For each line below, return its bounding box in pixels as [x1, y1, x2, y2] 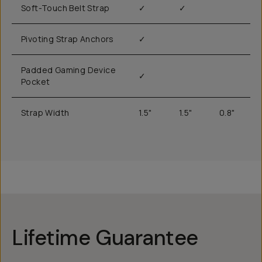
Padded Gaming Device [21, 64, 116, 75]
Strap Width [21, 107, 70, 118]
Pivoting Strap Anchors [21, 33, 114, 44]
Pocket [21, 76, 50, 87]
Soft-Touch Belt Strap [21, 2, 110, 13]
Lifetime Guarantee [12, 224, 198, 251]
